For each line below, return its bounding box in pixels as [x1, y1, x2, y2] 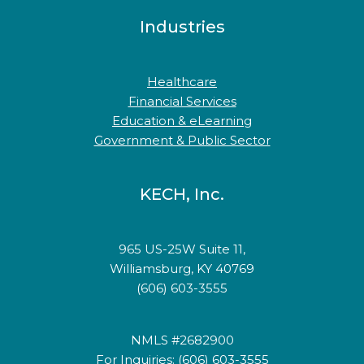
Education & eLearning [112, 113, 252, 128]
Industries [139, 17, 225, 37]
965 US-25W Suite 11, [119, 241, 245, 257]
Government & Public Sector [93, 132, 271, 148]
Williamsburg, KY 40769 [110, 261, 254, 276]
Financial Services [128, 93, 236, 109]
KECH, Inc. [140, 184, 224, 204]
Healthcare [147, 74, 217, 89]
